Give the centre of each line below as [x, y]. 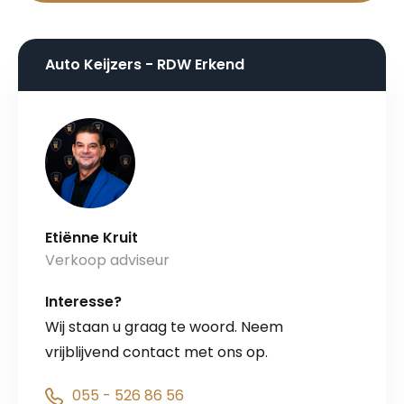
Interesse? [83, 302]
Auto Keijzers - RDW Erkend [145, 65]
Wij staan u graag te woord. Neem [164, 327]
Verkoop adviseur [107, 261]
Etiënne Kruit [92, 238]
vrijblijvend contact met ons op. [156, 353]
